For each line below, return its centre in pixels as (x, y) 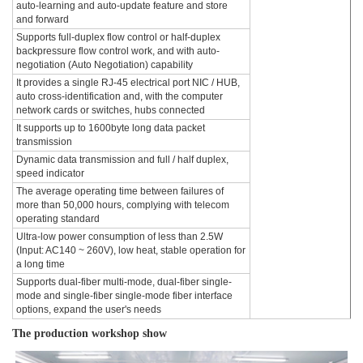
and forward (43, 19)
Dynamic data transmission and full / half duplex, (122, 160)
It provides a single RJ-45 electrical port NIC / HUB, (128, 83)
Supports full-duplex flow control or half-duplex (118, 37)
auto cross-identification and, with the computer (120, 96)
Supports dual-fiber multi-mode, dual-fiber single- (124, 282)
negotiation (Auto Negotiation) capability (105, 65)
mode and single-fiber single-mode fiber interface (124, 296)
